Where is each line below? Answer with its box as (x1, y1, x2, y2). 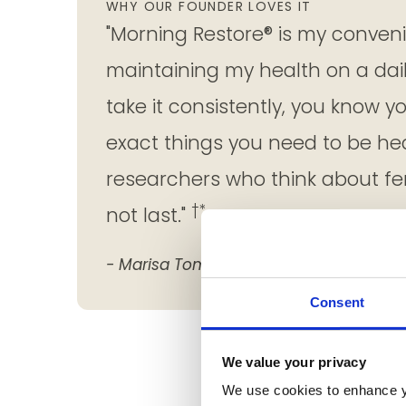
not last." (106, 201, 191, 228)
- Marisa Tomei (106, 253, 222, 275)
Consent (310, 294, 364, 310)
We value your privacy (221, 353, 366, 370)
